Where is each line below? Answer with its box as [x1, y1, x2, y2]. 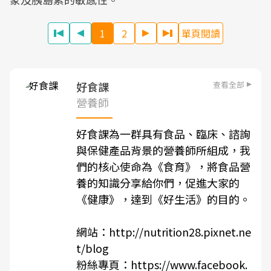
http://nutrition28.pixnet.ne [109, 224, 251, 240]
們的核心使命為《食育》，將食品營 [76, 158, 250, 174]
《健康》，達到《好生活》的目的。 [76, 191, 250, 207]
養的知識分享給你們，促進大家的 [76, 175, 240, 191]
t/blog [76, 240, 109, 256]
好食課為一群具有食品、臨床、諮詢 [76, 126, 250, 142]
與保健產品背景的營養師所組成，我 [76, 142, 250, 158]
